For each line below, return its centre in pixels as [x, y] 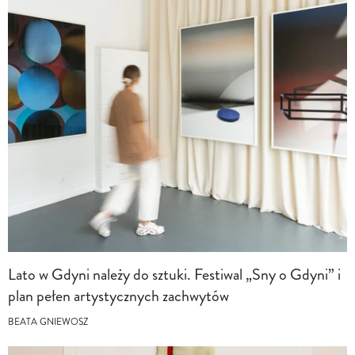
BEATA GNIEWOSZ [48, 322]
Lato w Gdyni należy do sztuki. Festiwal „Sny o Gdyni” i [174, 274]
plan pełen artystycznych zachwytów [118, 296]
